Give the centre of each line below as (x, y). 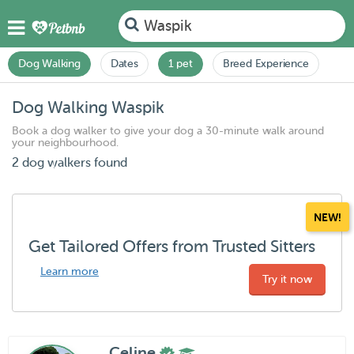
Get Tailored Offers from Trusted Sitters (172, 247)
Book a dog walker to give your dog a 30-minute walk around (168, 131)
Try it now (287, 279)
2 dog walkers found (70, 163)
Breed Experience (265, 64)
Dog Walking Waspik (88, 107)
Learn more (70, 271)
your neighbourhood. (65, 143)
